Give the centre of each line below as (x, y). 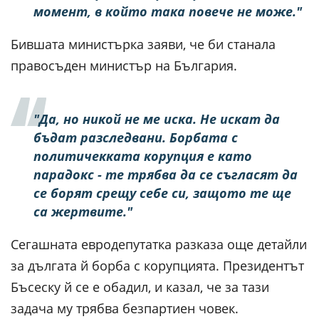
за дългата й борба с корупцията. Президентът (157, 265)
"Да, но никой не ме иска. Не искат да (157, 119)
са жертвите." (83, 211)
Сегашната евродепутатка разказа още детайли (159, 244)
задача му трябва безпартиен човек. (126, 308)
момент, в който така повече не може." (168, 11)
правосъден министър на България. (124, 65)
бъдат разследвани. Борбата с (136, 137)
